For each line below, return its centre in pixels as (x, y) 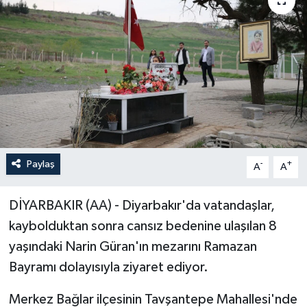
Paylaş (40, 164)
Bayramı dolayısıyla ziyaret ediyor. (108, 267)
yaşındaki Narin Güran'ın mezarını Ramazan (133, 246)
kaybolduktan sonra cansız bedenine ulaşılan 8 (143, 226)
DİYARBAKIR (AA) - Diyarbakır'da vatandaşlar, (142, 205)
